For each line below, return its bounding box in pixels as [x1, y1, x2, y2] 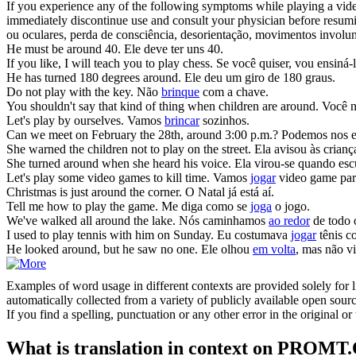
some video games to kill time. [55, 170, 210, 184]
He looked [6, 242, 62, 256]
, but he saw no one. [97, 242, 198, 256]
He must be [6, 41, 67, 56]
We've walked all [6, 213, 95, 227]
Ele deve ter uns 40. [124, 41, 223, 56]
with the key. [66, 84, 133, 99]
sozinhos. [199, 113, 250, 127]
